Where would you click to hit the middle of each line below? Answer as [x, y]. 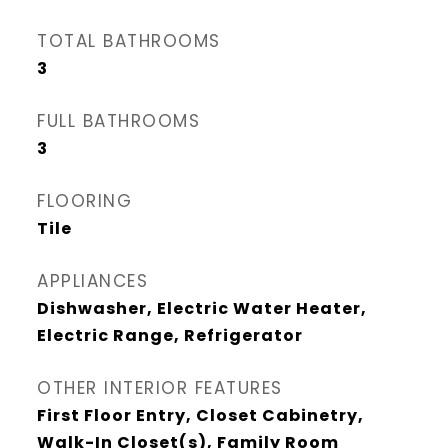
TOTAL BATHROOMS [129, 41]
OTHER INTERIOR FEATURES [160, 388]
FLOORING [84, 201]
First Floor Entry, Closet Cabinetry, [200, 415]
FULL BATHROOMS [118, 121]
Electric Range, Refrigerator [170, 335]
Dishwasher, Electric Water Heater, [202, 308]
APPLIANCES [92, 281]
